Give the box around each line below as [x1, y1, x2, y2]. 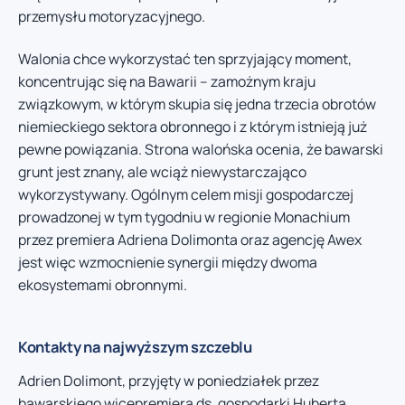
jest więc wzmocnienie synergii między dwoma [18, 252, 317, 273]
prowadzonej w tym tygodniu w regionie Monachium [18, 207, 350, 228]
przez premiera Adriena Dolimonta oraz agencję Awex [18, 230, 362, 250]
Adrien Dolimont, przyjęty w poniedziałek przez [18, 371, 319, 391]
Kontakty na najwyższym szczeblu [18, 336, 252, 358]
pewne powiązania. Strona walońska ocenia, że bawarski [18, 139, 383, 160]
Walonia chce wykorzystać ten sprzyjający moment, [18, 49, 352, 70]
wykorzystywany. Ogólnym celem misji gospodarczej [18, 184, 353, 205]
